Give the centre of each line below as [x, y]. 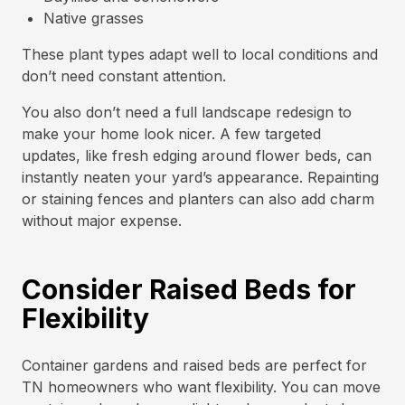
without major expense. [102, 221]
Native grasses [94, 18]
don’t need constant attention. [126, 76]
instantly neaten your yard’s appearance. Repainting [200, 177]
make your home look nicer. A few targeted [171, 134]
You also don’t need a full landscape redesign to [187, 112]
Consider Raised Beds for [189, 289]
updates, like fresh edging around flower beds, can [197, 155]
